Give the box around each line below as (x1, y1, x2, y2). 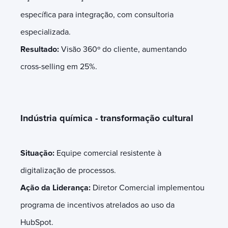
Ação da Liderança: (20, 182, 91, 193)
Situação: (20, 148, 56, 158)
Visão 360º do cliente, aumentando (59, 44, 187, 54)
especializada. (20, 26, 73, 37)
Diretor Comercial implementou (91, 182, 205, 193)
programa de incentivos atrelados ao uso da (20, 199, 175, 210)
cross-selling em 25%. (20, 61, 97, 72)
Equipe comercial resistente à (56, 148, 161, 158)
